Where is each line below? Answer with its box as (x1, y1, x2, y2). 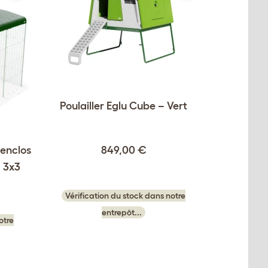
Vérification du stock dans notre (65, 190, 185, 200)
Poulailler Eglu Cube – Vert (60, 99, 187, 112)
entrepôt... (102, 207, 142, 217)
